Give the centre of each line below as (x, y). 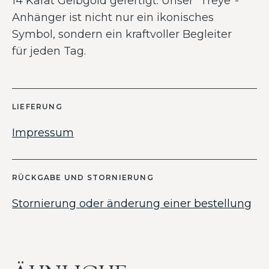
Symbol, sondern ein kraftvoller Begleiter (122, 34)
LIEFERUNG (37, 107)
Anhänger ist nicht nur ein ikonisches (113, 17)
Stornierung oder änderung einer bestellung (132, 204)
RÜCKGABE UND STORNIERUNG (83, 177)
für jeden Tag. (49, 51)
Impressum (43, 133)
